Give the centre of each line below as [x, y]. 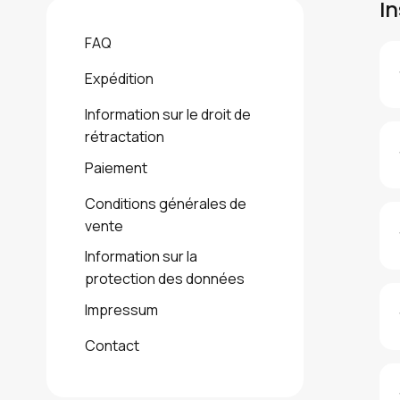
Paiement [117, 167]
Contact [112, 346]
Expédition [120, 79]
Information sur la [142, 257]
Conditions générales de [166, 203]
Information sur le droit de [168, 115]
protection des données [165, 279]
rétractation [125, 137]
